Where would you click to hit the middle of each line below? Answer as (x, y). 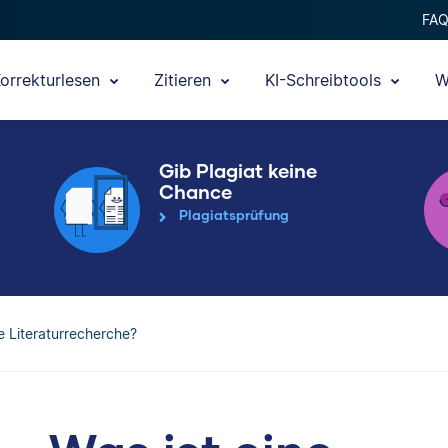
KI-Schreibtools (325, 80)
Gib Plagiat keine (238, 170)
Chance (195, 191)
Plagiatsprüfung (234, 215)
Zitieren (185, 80)
